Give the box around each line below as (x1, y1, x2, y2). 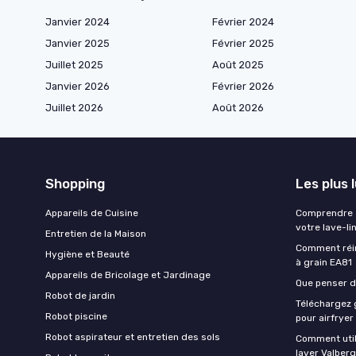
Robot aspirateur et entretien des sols (45, 331, 220, 343)
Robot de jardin (45, 290, 115, 302)
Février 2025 (212, 37, 274, 50)
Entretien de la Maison (45, 228, 146, 240)
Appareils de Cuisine (45, 207, 138, 219)
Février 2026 (212, 80, 274, 93)
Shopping (45, 176, 105, 192)
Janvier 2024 (45, 16, 110, 29)
